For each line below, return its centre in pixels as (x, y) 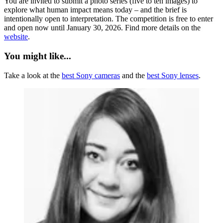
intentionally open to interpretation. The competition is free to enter (109, 19)
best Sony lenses (173, 75)
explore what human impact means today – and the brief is (95, 10)
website (16, 37)
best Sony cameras (91, 75)
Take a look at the (33, 75)
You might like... (38, 56)
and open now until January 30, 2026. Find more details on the (102, 28)
